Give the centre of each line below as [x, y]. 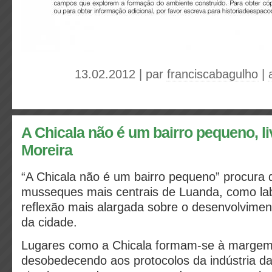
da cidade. [51, 222]
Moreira [47, 150]
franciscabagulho [212, 74]
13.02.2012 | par [121, 74]
